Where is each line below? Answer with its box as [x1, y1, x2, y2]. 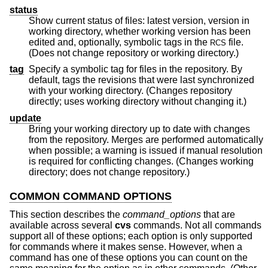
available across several [10, 220, 115, 230]
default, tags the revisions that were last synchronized [29, 75, 98, 86]
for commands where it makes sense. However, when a [10, 241, 242, 252]
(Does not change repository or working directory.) [151, 47, 239, 58]
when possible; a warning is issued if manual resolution [29, 145, 187, 156]
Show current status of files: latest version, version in [29, 15, 249, 26]
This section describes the [10, 209, 123, 220]
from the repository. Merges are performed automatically [29, 135, 111, 145]
